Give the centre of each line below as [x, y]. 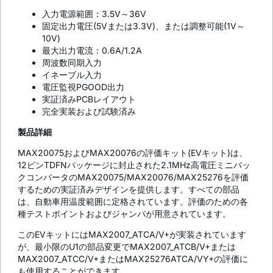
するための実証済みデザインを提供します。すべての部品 [129, 190]
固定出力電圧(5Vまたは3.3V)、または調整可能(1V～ [144, 26]
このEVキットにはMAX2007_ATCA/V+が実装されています [132, 235]
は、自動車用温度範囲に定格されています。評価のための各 [133, 202]
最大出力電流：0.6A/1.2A [92, 51]
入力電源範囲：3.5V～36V [94, 14]
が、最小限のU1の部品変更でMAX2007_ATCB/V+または [127, 247]
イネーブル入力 [72, 75]
